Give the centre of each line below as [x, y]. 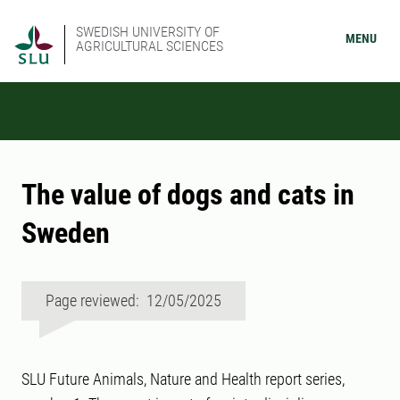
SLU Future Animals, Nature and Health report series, [183, 379]
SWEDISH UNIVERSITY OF [148, 32]
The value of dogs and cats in [188, 195]
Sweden [66, 233]
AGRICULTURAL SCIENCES [150, 46]
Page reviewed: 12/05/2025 [133, 300]
